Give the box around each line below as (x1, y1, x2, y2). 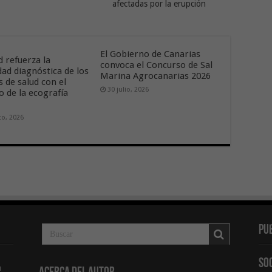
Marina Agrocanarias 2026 (100, 70, 213, 81)
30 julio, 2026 (107, 85, 149, 93)
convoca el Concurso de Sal (100, 59, 212, 70)
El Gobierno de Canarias (100, 48, 200, 59)
